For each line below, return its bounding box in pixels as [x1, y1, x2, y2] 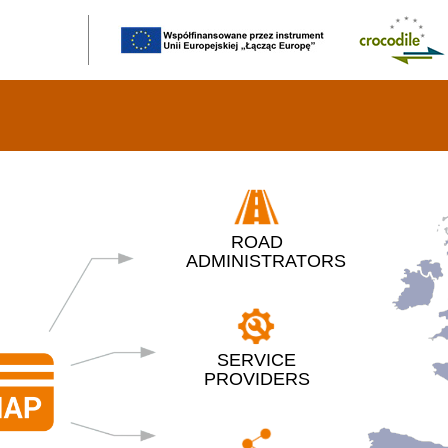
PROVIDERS [203, 369, 310, 390]
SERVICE [217, 350, 296, 371]
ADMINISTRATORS [186, 250, 347, 271]
